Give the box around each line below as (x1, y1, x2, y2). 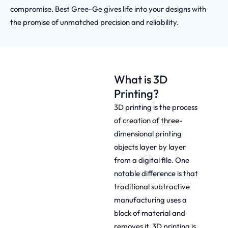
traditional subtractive (114, 181, 190, 191)
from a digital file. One (114, 155, 189, 165)
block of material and (114, 208, 185, 218)
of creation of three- (114, 115, 183, 125)
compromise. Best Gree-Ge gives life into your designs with (10, 4, 206, 14)
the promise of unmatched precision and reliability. (10, 17, 179, 27)
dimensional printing (114, 128, 182, 138)
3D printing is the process (114, 102, 197, 112)
